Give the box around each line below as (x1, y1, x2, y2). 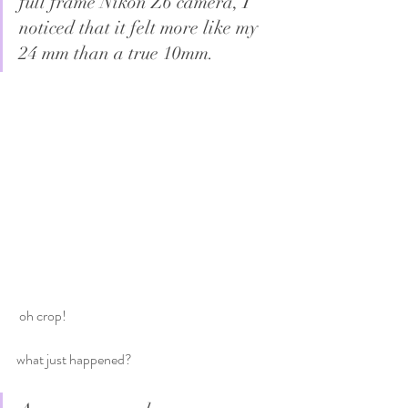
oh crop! (19, 304, 66, 326)
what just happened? (16, 348, 132, 370)
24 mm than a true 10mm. (19, 42, 214, 65)
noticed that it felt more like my (19, 16, 262, 39)
